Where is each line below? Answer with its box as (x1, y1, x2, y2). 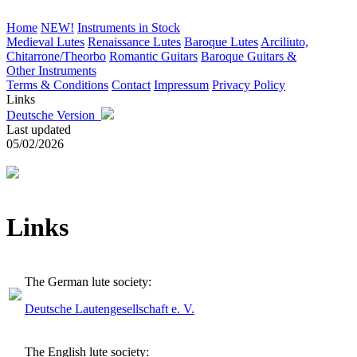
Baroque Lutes (184, 35, 258, 49)
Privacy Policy (212, 78, 285, 92)
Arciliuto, (261, 35, 308, 49)
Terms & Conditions (6, 78, 108, 92)
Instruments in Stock (77, 21, 180, 34)
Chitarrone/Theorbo (6, 49, 106, 63)
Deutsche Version (6, 108, 101, 122)
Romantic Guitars (109, 49, 198, 63)
